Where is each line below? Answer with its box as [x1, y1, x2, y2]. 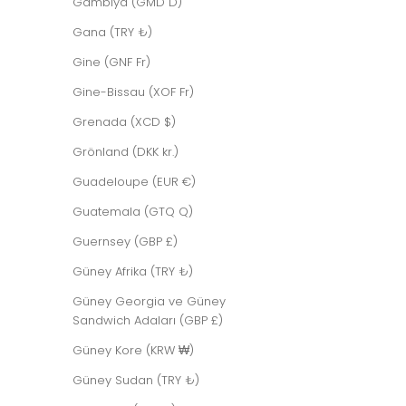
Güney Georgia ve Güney [72, 292, 226, 310]
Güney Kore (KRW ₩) [72, 341, 194, 359]
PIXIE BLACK [195, 165, 262, 183]
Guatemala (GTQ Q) [72, 202, 193, 220]
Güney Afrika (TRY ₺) [72, 262, 193, 280]
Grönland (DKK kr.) [72, 142, 179, 160]
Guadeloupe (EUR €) [72, 172, 196, 190]
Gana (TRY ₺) [72, 23, 152, 41]
